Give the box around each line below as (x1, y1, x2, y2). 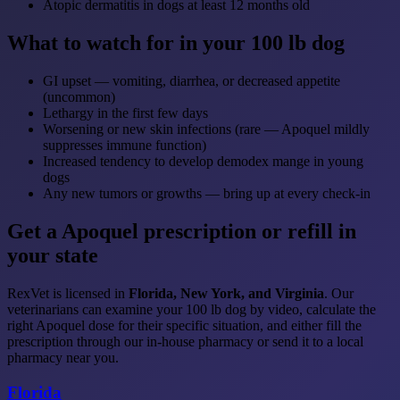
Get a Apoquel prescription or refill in (7, 219, 356, 243)
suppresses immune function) (43, 137, 206, 154)
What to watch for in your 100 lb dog (7, 31, 345, 55)
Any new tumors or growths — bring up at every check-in (43, 186, 371, 202)
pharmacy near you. (7, 349, 119, 365)
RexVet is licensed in (7, 285, 129, 301)
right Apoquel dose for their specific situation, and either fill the (7, 317, 362, 333)
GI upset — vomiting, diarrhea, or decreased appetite (43, 73, 340, 89)
